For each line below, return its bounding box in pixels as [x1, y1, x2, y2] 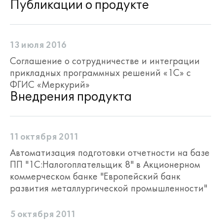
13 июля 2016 [10, 40, 67, 50]
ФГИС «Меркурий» [10, 78, 90, 91]
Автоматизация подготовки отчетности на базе [10, 146, 210, 159]
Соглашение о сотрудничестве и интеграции [10, 54, 200, 67]
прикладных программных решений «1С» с [10, 66, 191, 79]
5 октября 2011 [10, 210, 75, 220]
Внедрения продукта [10, 90, 132, 104]
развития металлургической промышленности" [10, 182, 207, 194]
